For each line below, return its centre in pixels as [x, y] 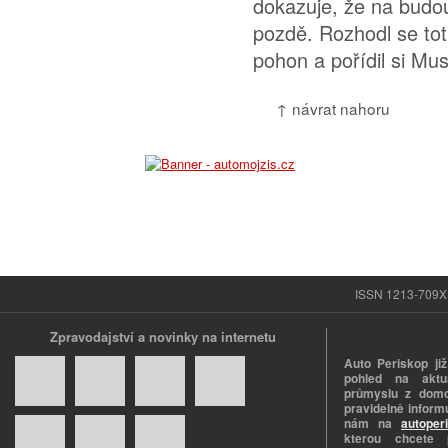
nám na [372, 423]
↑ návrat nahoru [333, 108]
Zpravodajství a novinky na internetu [163, 336]
